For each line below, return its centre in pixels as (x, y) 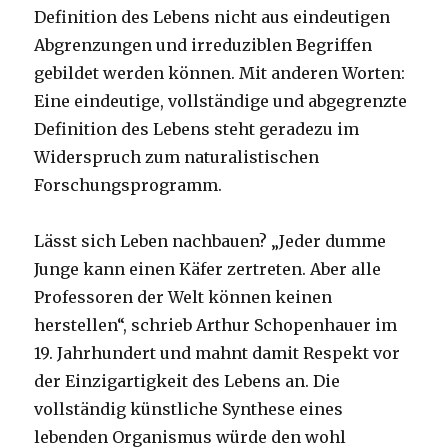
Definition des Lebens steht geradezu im (197, 129)
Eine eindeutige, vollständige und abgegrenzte (221, 101)
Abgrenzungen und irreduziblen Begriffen (203, 45)
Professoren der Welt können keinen (183, 297)
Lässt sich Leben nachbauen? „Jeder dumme (210, 241)
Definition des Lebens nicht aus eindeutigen (212, 17)
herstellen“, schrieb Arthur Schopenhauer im (216, 325)
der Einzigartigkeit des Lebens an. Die (187, 381)
